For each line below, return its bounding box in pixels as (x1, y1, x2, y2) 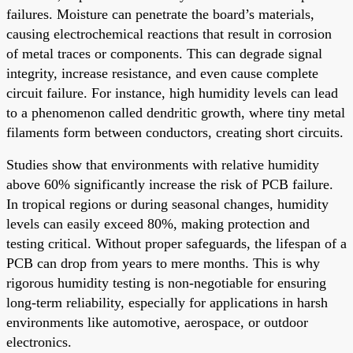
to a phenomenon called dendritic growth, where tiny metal (6, 104, 345, 121)
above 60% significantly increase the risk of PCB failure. (6, 176, 333, 192)
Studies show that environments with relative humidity (6, 156, 319, 173)
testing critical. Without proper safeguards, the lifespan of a (6, 235, 347, 251)
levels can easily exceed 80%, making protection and (6, 215, 310, 232)
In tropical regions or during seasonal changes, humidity (6, 195, 329, 212)
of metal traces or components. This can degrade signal (6, 45, 322, 61)
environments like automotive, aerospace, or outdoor (6, 314, 308, 330)
